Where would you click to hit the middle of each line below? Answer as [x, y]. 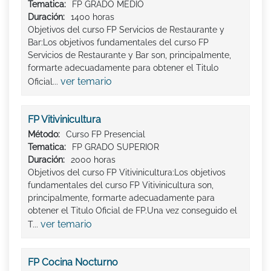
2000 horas [93, 159]
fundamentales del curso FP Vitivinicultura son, [121, 185]
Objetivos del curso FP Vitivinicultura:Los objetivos [127, 172]
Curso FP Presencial [106, 134]
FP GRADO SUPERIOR [116, 147]
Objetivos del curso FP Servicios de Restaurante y [126, 29]
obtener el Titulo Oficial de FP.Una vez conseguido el [132, 210]
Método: [44, 134]
